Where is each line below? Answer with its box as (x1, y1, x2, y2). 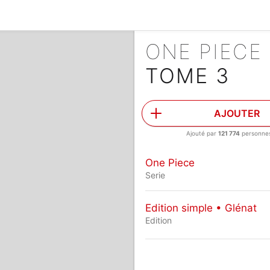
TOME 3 (145, 63, 230, 88)
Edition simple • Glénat (145, 201, 257, 214)
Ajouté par (186, 130, 219, 137)
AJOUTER (214, 107, 260, 119)
